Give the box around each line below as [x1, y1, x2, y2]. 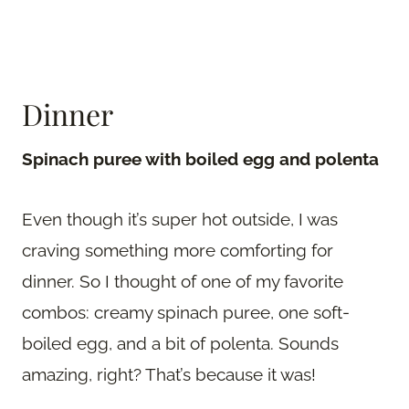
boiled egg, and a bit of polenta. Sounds [22, 333, 339, 354]
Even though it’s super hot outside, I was [22, 209, 338, 230]
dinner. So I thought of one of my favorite [22, 271, 343, 292]
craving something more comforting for [22, 240, 333, 261]
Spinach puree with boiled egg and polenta [22, 149, 379, 170]
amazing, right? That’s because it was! [22, 364, 316, 385]
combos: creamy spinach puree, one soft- [22, 302, 350, 323]
